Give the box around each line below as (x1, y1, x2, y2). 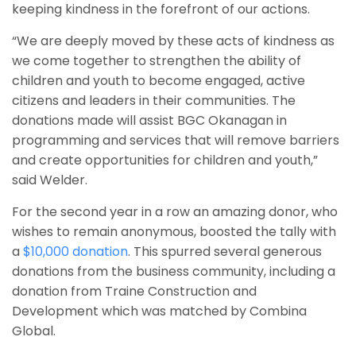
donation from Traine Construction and (12, 281, 257, 300)
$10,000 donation (23, 242, 128, 261)
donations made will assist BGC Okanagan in (12, 110, 287, 130)
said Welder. (12, 170, 87, 189)
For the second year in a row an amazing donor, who (12, 202, 338, 221)
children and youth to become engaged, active (12, 71, 305, 90)
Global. (12, 321, 56, 340)
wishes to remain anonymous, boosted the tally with (12, 222, 336, 241)
